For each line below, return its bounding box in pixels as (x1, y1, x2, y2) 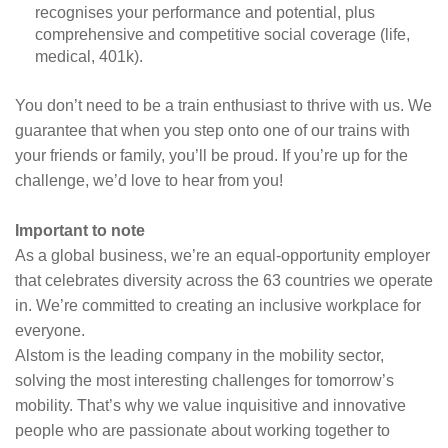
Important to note (15, 222, 145, 239)
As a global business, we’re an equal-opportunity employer (15, 247, 430, 264)
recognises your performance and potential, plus (35, 4, 375, 21)
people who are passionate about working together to (15, 422, 390, 439)
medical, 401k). (35, 48, 143, 65)
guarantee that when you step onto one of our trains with (15, 122, 410, 139)
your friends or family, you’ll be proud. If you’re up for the (15, 147, 408, 164)
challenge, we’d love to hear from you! (15, 172, 283, 189)
